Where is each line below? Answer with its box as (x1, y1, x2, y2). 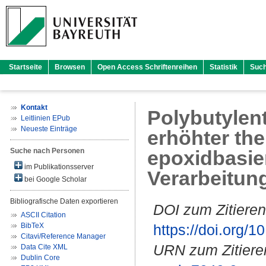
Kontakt (21, 103, 47, 112)
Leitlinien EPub (21, 114, 70, 122)
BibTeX (21, 221, 44, 230)
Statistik (210, 63, 237, 71)
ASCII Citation (21, 211, 66, 219)
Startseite (9, 63, 42, 71)
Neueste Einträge (21, 125, 77, 133)
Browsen (55, 63, 85, 71)
